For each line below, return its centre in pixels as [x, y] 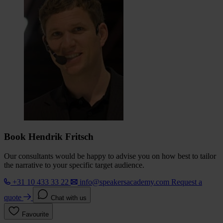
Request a [187, 182]
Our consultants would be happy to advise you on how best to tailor [110, 156]
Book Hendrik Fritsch [49, 137]
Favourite [35, 215]
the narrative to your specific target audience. [74, 165]
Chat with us [69, 198]
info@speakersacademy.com [124, 182]
